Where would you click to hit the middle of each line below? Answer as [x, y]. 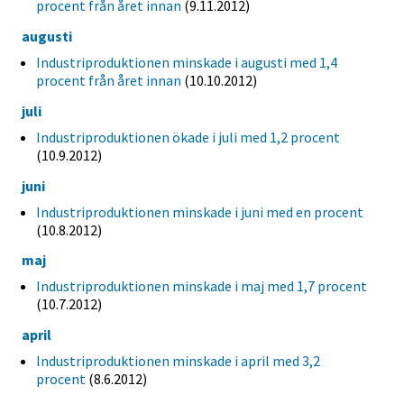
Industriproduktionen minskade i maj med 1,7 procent [202, 286]
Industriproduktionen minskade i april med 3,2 [178, 361]
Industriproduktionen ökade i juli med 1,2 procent [188, 137]
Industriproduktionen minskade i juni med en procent [200, 211]
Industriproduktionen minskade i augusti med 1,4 [187, 62]
